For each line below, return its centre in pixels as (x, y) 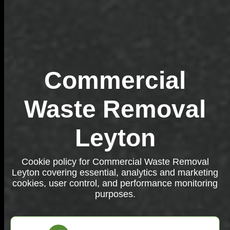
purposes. (115, 194)
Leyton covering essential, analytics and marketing (115, 172)
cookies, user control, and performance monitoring (115, 183)
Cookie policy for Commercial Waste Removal (115, 162)
